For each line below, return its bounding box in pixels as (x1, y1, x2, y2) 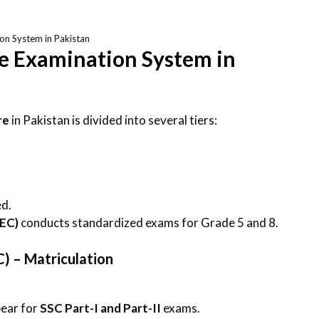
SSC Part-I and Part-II (40, 300, 161, 315)
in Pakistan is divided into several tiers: (9, 112, 217, 127)
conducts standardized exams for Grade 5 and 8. (19, 215, 278, 231)
